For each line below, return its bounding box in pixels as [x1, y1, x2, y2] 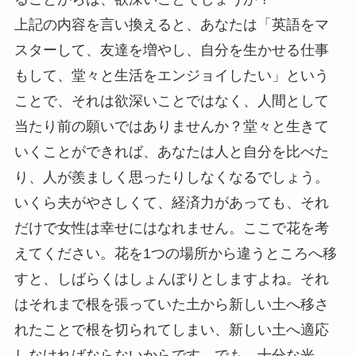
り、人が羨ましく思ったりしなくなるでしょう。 [14, 169, 329, 186]
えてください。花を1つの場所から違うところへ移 [14, 246, 337, 262]
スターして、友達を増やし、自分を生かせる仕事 [14, 42, 329, 59]
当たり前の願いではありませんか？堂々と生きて [14, 118, 329, 135]
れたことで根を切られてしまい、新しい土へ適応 [14, 322, 329, 339]
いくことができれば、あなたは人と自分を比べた [14, 144, 329, 161]
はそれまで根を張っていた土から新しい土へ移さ [14, 296, 329, 313]
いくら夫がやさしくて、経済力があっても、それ [14, 195, 329, 211]
